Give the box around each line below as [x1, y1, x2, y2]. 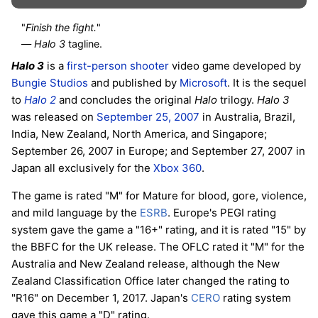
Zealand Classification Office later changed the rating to [11, 273, 290, 287]
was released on [11, 109, 97, 124]
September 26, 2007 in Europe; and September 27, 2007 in [11, 143, 305, 158]
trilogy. [217, 92, 257, 106]
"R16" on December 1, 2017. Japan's [11, 290, 191, 305]
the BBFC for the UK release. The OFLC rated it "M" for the [11, 239, 305, 253]
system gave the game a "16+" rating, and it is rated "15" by [11, 222, 306, 236]
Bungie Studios [11, 75, 88, 89]
